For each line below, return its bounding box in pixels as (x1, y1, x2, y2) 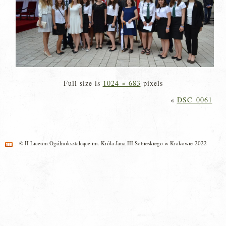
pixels (140, 78, 163, 88)
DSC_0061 (177, 95, 212, 104)
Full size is (63, 78, 103, 88)
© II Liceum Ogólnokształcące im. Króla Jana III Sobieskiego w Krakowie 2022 (19, 139, 207, 147)
